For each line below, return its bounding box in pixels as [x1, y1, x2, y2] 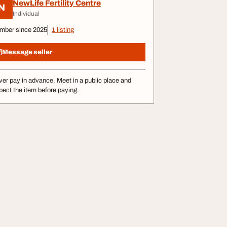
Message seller [2, 48, 52, 56]
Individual [13, 10, 40, 17]
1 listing [52, 26, 74, 33]
